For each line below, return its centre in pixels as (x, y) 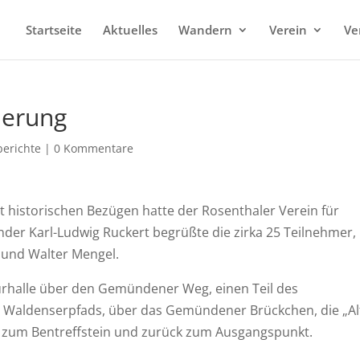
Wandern (205, 30)
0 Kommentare (94, 148)
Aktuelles (130, 30)
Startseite (54, 30)
